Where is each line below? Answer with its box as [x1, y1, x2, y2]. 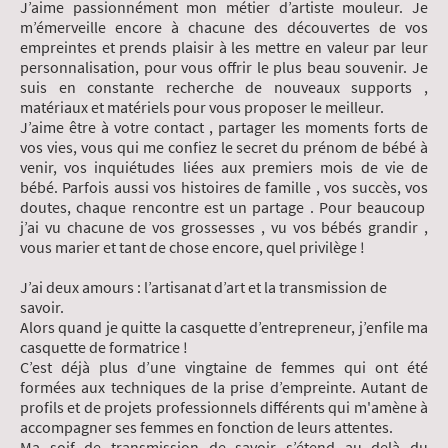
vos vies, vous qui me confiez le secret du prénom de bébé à [20, 137, 428, 158]
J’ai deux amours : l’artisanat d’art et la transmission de [20, 277, 387, 298]
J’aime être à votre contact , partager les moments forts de [20, 117, 428, 138]
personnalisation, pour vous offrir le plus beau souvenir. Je [20, 57, 428, 78]
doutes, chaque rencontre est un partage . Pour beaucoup [20, 197, 428, 218]
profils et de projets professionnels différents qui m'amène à [20, 397, 428, 418]
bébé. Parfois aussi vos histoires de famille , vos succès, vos [20, 177, 428, 198]
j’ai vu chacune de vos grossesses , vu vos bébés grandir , [20, 217, 428, 238]
